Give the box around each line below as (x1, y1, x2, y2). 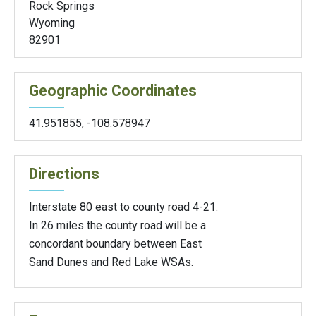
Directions (29, 164, 99, 183)
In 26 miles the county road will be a (29, 218, 206, 232)
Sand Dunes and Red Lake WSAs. (29, 255, 193, 269)
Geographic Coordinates (29, 81, 197, 99)
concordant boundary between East (29, 236, 202, 250)
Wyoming (29, 16, 75, 30)
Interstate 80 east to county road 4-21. (29, 200, 218, 214)
